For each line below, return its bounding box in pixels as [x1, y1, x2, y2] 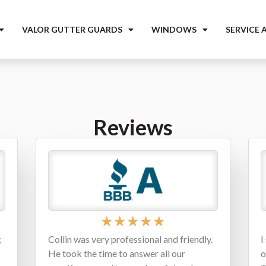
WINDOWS [151, 24, 197, 34]
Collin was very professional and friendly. [48, 233, 213, 245]
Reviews [93, 114, 173, 140]
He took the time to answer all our [48, 248, 186, 259]
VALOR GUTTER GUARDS [21, 24, 122, 34]
